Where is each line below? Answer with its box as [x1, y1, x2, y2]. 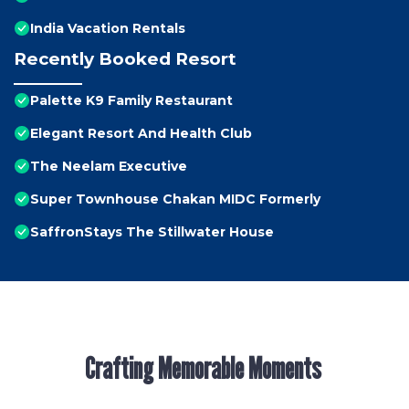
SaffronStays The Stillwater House [30, 224, 274, 241]
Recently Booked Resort [14, 48, 236, 70]
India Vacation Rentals [30, 20, 185, 37]
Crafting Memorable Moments [85, 351, 322, 386]
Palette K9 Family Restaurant [30, 92, 233, 110]
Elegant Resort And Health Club [30, 125, 252, 142]
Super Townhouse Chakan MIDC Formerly [30, 191, 320, 208]
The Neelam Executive [30, 158, 187, 175]
